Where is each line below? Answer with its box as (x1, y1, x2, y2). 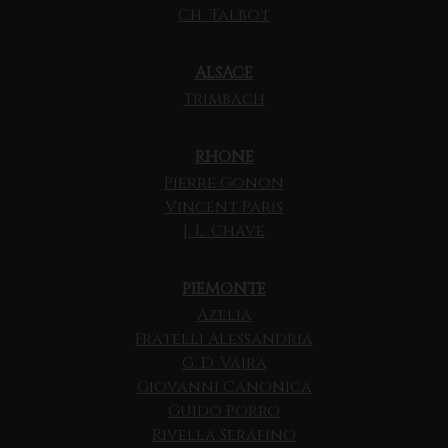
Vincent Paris (165, 196, 283, 219)
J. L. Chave (183, 220, 265, 243)
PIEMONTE (182, 278, 266, 301)
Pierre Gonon (164, 172, 284, 195)
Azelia (196, 304, 252, 327)
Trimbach (183, 88, 265, 111)
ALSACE (195, 62, 253, 85)
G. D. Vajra (181, 352, 267, 375)
